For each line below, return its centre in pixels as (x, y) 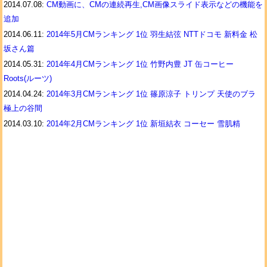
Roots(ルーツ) (28, 78)
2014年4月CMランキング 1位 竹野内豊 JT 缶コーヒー (140, 64)
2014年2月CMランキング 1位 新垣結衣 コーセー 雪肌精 (143, 124)
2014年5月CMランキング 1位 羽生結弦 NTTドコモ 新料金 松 (152, 34)
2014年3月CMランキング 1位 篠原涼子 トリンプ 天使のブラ (151, 94)
